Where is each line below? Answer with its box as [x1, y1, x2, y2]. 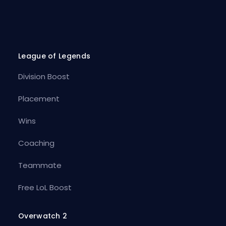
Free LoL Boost [18, 182, 72, 193]
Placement [18, 93, 60, 104]
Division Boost [18, 71, 70, 82]
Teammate [18, 159, 62, 171]
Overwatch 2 [18, 210, 68, 221]
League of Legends [18, 50, 91, 61]
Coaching [18, 137, 54, 148]
